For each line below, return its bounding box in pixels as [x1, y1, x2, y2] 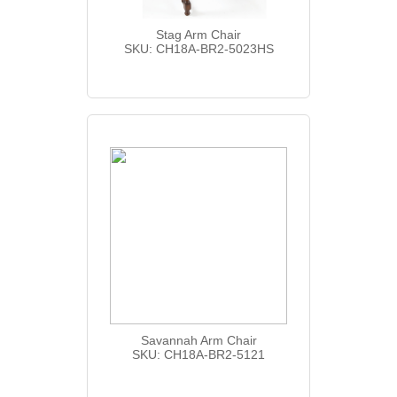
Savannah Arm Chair [140, 332, 257, 347]
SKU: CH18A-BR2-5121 [132, 346, 265, 362]
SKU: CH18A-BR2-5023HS [123, 41, 274, 56]
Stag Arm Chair [156, 27, 241, 42]
